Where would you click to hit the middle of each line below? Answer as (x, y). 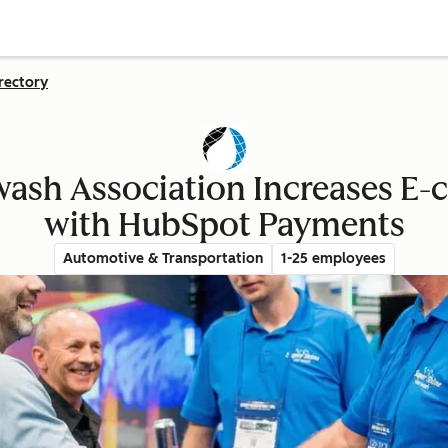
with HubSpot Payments (224, 225)
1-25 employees (333, 258)
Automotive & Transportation (162, 258)
